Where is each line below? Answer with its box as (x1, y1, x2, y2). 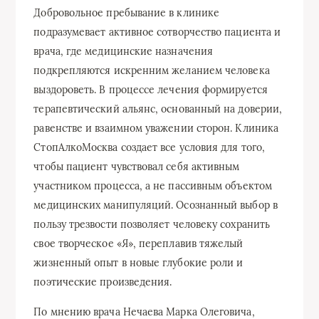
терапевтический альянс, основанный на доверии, (33, 103, 283, 116)
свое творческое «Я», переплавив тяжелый (33, 237, 244, 251)
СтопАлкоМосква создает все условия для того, (33, 141, 265, 155)
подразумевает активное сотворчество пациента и (33, 26, 281, 39)
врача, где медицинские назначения (33, 45, 214, 58)
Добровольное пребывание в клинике (33, 6, 220, 20)
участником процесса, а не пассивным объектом (33, 179, 272, 193)
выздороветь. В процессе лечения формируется (33, 83, 268, 97)
